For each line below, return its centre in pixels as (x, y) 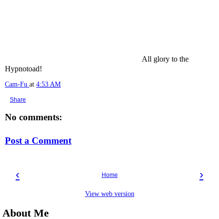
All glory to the (165, 59)
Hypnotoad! (23, 69)
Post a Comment (38, 140)
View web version (109, 193)
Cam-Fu (16, 84)
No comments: (33, 117)
